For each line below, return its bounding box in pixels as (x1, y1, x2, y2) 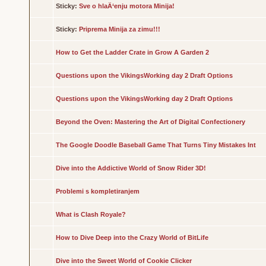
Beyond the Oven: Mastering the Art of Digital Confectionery (55, 118, 245, 125)
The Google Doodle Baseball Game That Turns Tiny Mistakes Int (55, 141, 256, 148)
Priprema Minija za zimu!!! (78, 26, 160, 33)
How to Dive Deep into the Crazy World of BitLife (55, 234, 208, 241)
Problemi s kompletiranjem (55, 188, 140, 195)
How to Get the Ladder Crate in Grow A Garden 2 (55, 49, 209, 56)
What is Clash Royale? (55, 211, 126, 218)
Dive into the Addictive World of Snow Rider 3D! (55, 164, 206, 172)
